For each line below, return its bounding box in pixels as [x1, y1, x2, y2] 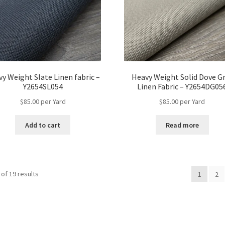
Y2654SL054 [23, 81, 63, 92]
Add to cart [25, 120, 61, 130]
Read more [165, 120, 199, 130]
